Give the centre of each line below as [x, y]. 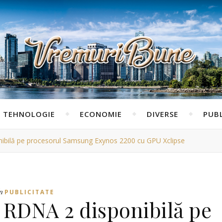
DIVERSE [162, 114]
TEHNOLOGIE [29, 114]
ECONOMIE [101, 114]
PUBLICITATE [29, 192]
